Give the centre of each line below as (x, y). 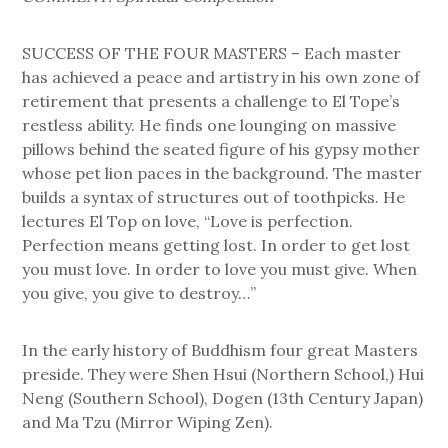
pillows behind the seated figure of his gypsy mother (221, 149)
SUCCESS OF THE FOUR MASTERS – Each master (212, 53)
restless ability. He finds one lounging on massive (209, 125)
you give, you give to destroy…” (139, 293)
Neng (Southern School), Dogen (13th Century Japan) (223, 398)
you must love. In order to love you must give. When (220, 269)
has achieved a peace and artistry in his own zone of (221, 77)
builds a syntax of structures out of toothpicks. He (214, 197)
